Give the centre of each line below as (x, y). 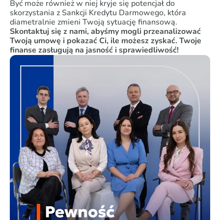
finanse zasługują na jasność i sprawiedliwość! (94, 50)
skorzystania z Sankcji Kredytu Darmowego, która (98, 13)
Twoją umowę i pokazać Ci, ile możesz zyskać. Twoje (106, 41)
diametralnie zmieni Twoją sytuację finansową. (94, 22)
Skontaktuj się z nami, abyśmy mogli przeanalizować (105, 31)
